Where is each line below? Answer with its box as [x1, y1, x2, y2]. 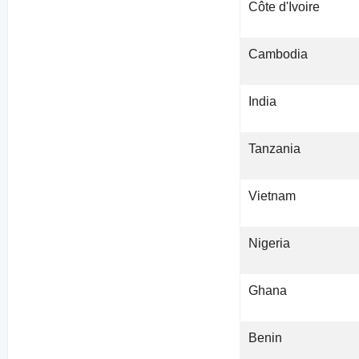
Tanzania [248, 142, 301, 156]
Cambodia [248, 47, 309, 62]
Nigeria [248, 236, 291, 251]
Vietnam [248, 189, 296, 204]
